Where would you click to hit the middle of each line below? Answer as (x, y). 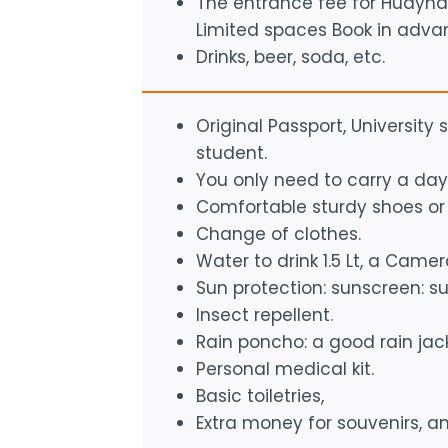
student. (231, 152)
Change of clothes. (278, 233)
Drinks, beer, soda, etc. (290, 56)
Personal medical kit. (285, 368)
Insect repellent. (264, 314)
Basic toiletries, (260, 395)
